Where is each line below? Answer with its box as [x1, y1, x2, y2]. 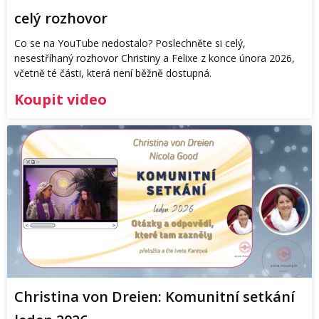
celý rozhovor [14, 9, 108, 28]
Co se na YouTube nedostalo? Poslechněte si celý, [14, 36, 246, 51]
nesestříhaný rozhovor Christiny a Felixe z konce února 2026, [14, 51, 295, 66]
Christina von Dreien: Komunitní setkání [14, 287, 295, 307]
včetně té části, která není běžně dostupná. [14, 66, 211, 80]
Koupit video [14, 90, 107, 110]
